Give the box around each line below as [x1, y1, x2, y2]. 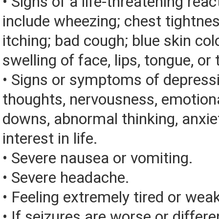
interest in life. [2, 130, 98, 148]
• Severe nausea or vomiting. [2, 149, 193, 168]
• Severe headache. [2, 169, 130, 187]
